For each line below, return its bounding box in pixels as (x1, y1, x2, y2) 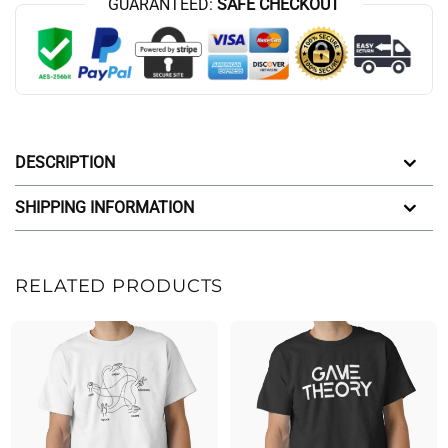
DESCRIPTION (15, 153, 115, 173)
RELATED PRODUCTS (15, 274, 224, 297)
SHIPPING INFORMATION (15, 198, 194, 218)
